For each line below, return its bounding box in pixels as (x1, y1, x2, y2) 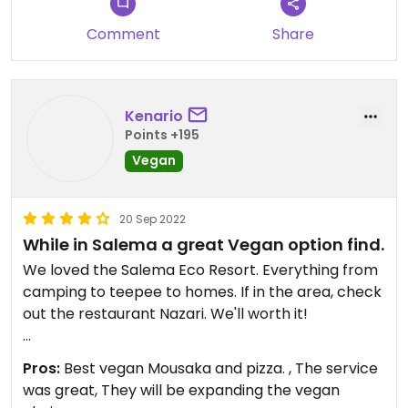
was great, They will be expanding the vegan (23, 380, 340, 401)
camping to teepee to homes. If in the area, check (23, 281, 382, 302)
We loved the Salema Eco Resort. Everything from (23, 260, 378, 280)
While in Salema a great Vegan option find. (23, 233, 384, 256)
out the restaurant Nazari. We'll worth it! (23, 303, 308, 324)
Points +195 (125, 125, 199, 144)
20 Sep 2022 (119, 211, 186, 227)
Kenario (125, 105, 183, 127)
